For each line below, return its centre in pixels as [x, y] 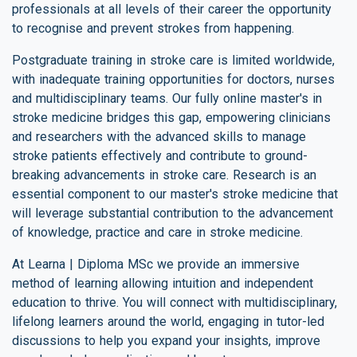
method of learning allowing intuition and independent [163, 283]
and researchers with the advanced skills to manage [159, 136]
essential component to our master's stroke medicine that [175, 194]
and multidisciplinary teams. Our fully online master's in [167, 98]
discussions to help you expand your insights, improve [166, 340]
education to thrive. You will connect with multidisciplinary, [175, 302]
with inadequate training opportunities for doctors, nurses [173, 79]
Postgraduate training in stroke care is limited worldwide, [173, 60]
